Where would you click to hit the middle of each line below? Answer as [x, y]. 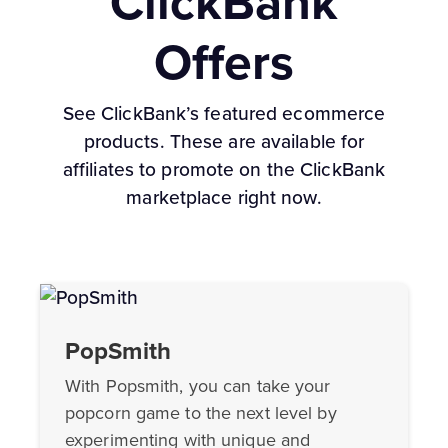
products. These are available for [224, 141]
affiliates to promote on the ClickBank [224, 169]
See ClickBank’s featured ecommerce [224, 113]
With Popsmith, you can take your [198, 386]
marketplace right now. [224, 197]
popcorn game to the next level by [201, 413]
